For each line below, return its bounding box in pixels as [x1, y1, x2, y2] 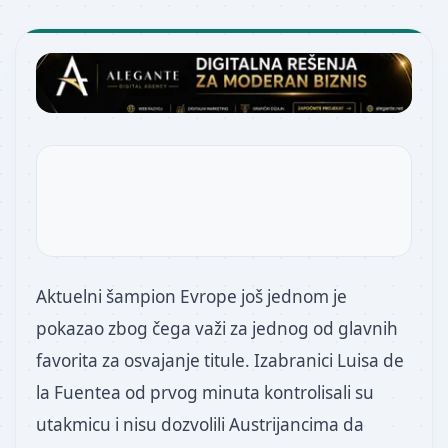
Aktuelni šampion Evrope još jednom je [36, 285, 347, 308]
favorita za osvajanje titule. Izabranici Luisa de [36, 349, 404, 372]
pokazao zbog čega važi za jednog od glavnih [36, 317, 398, 340]
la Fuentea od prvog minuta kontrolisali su [36, 381, 374, 404]
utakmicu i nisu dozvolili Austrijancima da [36, 413, 364, 436]
